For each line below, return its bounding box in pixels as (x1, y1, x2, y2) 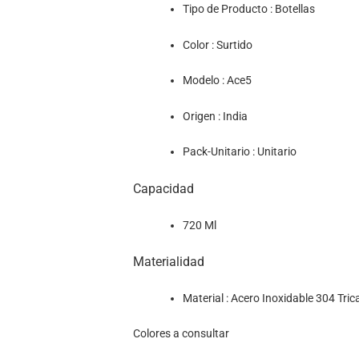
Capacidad (132, 181, 194, 197)
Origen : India (182, 109, 248, 123)
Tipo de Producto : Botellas (182, 2, 315, 17)
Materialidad (132, 254, 204, 270)
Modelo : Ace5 (182, 74, 252, 88)
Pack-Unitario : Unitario (182, 145, 296, 159)
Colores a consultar (132, 327, 229, 341)
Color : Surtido (182, 38, 252, 52)
